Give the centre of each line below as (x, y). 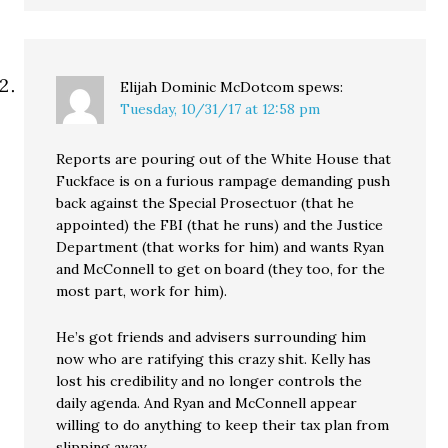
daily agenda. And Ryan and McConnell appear (207, 403)
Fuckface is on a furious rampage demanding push (223, 181)
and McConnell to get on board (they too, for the (221, 269)
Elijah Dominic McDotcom (207, 87)
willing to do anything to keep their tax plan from (223, 425)
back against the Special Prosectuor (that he (205, 203)
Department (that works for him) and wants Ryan (220, 247)
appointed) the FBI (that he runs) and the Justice (220, 225)
